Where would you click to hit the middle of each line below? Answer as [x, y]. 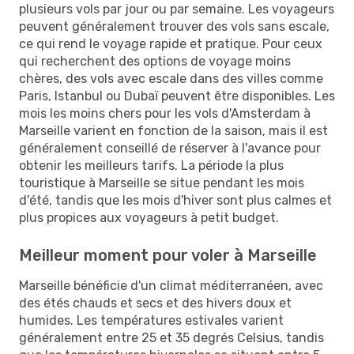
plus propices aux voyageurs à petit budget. [149, 217]
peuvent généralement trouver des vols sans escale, [174, 26]
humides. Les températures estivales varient [151, 320]
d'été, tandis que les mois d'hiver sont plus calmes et [175, 200]
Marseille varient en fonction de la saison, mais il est [173, 130]
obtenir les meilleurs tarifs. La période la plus [151, 165]
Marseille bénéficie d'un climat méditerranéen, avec [171, 285]
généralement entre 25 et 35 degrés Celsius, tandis [171, 337]
